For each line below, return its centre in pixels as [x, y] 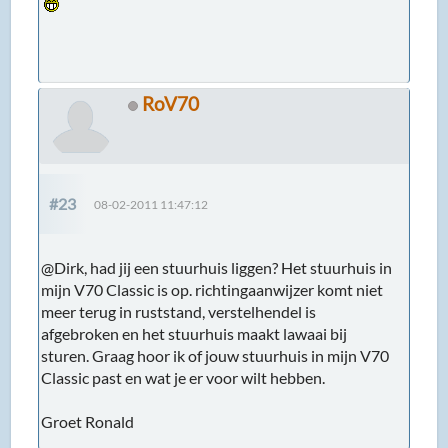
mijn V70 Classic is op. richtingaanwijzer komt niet [212, 290]
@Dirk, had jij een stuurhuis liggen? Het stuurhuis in [217, 268]
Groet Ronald [88, 422]
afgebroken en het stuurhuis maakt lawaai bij [194, 334]
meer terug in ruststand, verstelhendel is [179, 312]
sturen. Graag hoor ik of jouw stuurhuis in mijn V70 [215, 356]
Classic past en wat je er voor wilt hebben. [183, 378]
